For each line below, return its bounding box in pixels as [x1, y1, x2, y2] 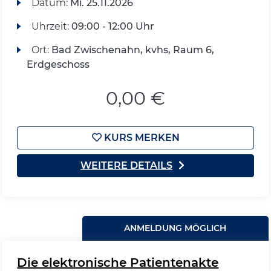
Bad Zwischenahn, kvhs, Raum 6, [51, 44, 214, 56]
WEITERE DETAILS [80, 160, 172, 171]
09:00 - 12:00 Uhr [71, 21, 154, 32]
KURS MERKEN [101, 132, 180, 143]
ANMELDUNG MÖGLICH [124, 223, 227, 233]
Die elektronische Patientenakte [17, 255, 219, 270]
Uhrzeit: [31, 21, 71, 32]
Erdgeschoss [27, 59, 90, 70]
